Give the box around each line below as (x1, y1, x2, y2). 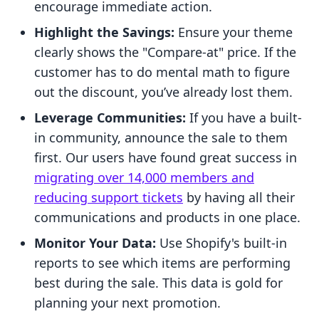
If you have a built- (186, 109, 302, 127)
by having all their (183, 189, 295, 206)
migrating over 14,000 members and (34, 169, 254, 187)
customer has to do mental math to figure (34, 63, 290, 81)
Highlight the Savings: (34, 23, 174, 41)
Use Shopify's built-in (156, 234, 287, 252)
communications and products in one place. (34, 209, 300, 226)
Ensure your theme (174, 23, 293, 41)
